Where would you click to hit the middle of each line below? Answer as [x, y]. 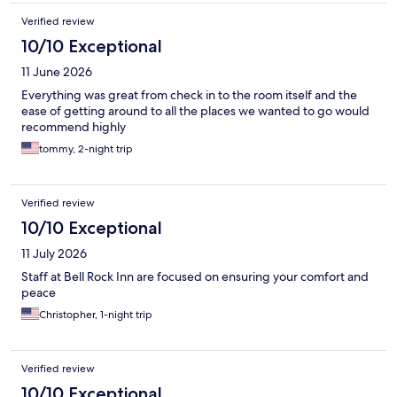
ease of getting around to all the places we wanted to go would [195, 111]
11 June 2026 [57, 72]
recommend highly [74, 127]
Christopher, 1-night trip [96, 315]
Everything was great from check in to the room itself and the [189, 95]
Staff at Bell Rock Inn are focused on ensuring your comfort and [195, 277]
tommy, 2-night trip [86, 149]
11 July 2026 [54, 254]
